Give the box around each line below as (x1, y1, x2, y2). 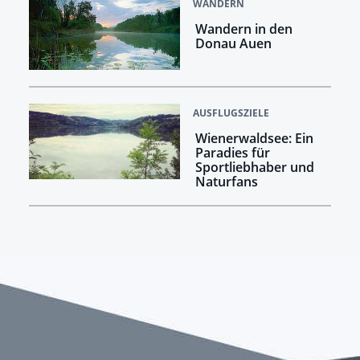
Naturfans (194, 172, 258, 190)
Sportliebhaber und (194, 157, 314, 176)
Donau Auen (194, 34, 272, 52)
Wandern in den (194, 19, 292, 38)
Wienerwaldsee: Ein (194, 129, 313, 147)
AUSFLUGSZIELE (193, 105, 269, 120)
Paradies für (194, 143, 270, 162)
